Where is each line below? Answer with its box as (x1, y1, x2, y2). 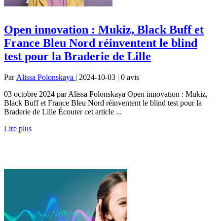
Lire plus (4, 124, 32, 133)
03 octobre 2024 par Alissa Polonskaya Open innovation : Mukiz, (4, 89, 208, 98)
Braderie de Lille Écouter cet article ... (4, 107, 122, 116)
